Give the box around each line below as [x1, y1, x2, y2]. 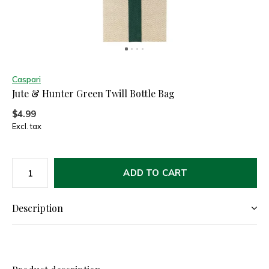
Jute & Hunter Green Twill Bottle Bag [12, 87, 175, 100]
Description [12, 202, 63, 214]
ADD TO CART [123, 167, 188, 178]
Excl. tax [12, 121, 41, 131]
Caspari [12, 74, 41, 85]
